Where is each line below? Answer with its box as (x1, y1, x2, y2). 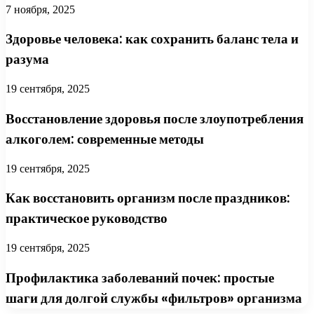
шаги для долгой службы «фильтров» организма (6, 288, 302, 308)
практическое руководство (6, 209, 168, 228)
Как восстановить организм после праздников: (6, 189, 290, 208)
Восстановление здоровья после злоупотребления (6, 109, 303, 128)
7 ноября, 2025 (6, 3, 75, 15)
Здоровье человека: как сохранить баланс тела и (6, 29, 299, 49)
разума (6, 50, 49, 69)
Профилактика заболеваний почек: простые (6, 268, 274, 287)
